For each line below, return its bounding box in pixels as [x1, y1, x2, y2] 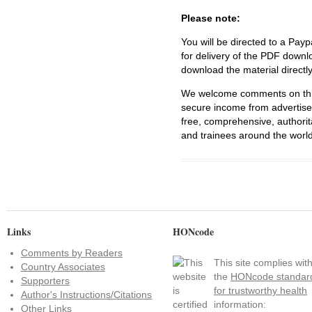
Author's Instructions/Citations [21, 288, 152, 300]
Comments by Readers [21, 247, 123, 258]
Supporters [21, 274, 70, 286]
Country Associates [21, 260, 105, 272]
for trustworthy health [214, 284, 307, 296]
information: [214, 298, 266, 310]
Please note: [181, 12, 240, 24]
